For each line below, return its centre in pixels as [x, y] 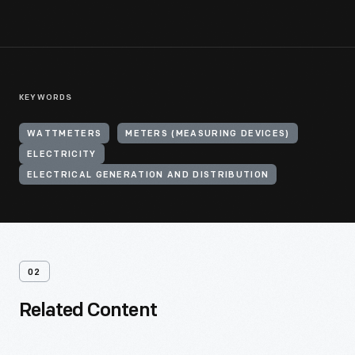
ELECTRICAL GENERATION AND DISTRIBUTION [148, 176]
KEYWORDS [46, 98]
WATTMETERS [65, 134]
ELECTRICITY [62, 155]
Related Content [88, 311]
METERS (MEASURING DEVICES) [208, 134]
